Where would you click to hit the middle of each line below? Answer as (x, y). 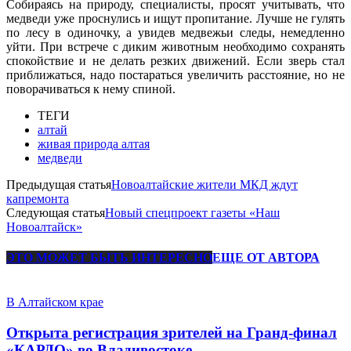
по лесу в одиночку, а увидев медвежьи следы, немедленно (175, 32)
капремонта (38, 198)
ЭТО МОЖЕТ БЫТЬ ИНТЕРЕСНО (109, 258)
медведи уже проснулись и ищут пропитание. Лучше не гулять (175, 18)
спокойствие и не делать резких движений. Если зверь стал (175, 60)
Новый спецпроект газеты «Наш (192, 212)
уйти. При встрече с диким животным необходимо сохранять (175, 46)
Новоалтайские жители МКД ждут (204, 184)
